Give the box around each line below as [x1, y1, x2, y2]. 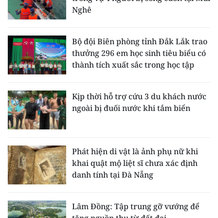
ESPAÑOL [7, 94, 43, 105]
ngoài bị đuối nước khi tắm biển [72, 103, 190, 113]
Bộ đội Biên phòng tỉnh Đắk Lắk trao [72, 36, 207, 47]
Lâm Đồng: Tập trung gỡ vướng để [72, 201, 200, 212]
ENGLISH [7, 1, 42, 12]
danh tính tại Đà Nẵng [72, 169, 153, 180]
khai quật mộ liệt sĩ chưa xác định [72, 158, 198, 168]
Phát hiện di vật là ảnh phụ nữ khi [72, 146, 198, 157]
